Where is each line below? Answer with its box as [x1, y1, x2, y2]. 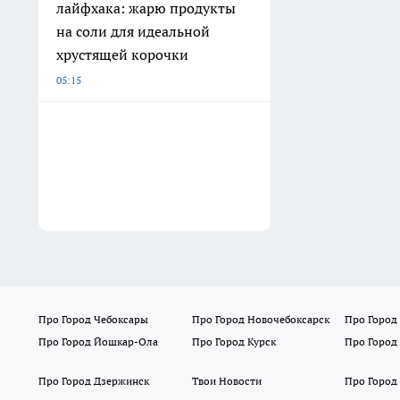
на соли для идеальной [56, 22, 210, 41]
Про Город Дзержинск [38, 374, 149, 388]
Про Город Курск [191, 335, 276, 349]
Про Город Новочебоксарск [191, 312, 329, 327]
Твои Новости [191, 374, 262, 388]
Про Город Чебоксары [38, 312, 148, 327]
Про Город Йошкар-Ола [38, 335, 158, 349]
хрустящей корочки [56, 46, 188, 64]
